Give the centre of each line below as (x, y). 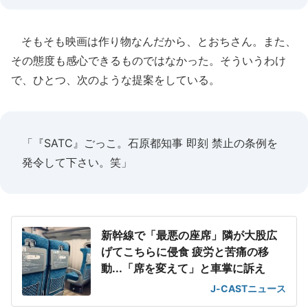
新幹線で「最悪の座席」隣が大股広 (189, 235)
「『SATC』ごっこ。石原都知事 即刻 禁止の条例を (150, 143)
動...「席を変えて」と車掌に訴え (183, 268)
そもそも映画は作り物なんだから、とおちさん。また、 (154, 41)
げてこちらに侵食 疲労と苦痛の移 (185, 252)
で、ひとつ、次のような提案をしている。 (115, 80)
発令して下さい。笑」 (77, 162)
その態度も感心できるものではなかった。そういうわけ (148, 60)
